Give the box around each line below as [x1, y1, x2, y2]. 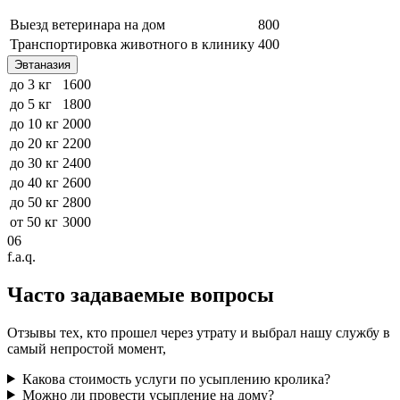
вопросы [190, 282, 274, 306]
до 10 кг [10, 115, 59, 131]
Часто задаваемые [7, 282, 190, 306]
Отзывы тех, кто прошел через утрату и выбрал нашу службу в [7, 324, 390, 340]
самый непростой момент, [7, 340, 166, 356]
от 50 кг [10, 213, 58, 229]
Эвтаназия [14, 57, 71, 71]
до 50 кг [10, 194, 59, 210]
